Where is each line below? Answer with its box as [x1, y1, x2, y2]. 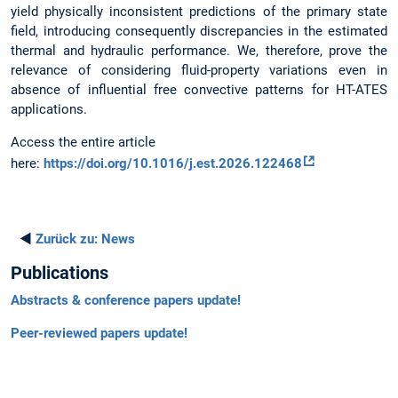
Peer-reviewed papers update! [11, 325, 187, 342]
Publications [11, 262, 108, 284]
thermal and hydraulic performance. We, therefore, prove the [11, 42, 387, 59]
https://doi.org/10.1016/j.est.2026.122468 [44, 155, 302, 171]
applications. [11, 100, 87, 117]
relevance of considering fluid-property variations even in [11, 61, 387, 78]
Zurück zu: [36, 231, 98, 248]
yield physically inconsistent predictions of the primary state [11, 3, 387, 20]
